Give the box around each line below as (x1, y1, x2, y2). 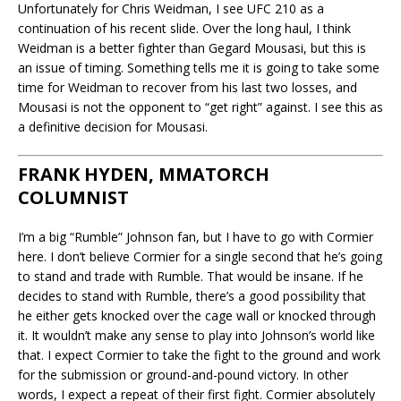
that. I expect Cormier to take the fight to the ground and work (18, 346, 380, 363)
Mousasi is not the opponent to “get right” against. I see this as (18, 98, 383, 115)
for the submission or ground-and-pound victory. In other (18, 365, 348, 383)
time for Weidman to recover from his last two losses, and (18, 78, 357, 96)
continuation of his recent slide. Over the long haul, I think (18, 19, 351, 37)
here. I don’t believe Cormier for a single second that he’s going (18, 247, 382, 265)
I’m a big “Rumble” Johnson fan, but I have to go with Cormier (18, 227, 373, 245)
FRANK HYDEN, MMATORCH (18, 161, 269, 186)
